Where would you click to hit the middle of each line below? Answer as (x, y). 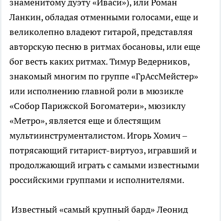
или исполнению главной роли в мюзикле (96, 91)
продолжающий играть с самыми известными (104, 165)
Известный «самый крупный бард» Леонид (99, 209)
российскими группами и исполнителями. (97, 180)
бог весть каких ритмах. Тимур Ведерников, (99, 61)
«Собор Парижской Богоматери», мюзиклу (97, 106)
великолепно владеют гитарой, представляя (101, 32)
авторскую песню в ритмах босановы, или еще (105, 47)
